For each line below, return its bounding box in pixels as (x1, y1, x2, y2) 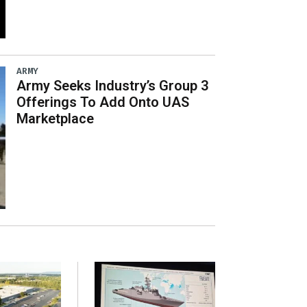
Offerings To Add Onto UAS (16, 93, 190, 110)
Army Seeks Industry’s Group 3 (16, 77, 209, 94)
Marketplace (16, 110, 95, 127)
